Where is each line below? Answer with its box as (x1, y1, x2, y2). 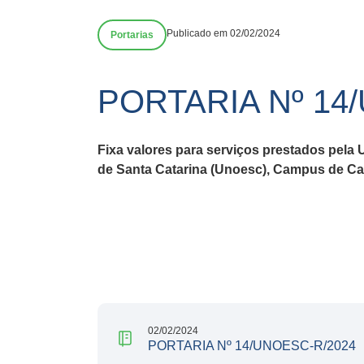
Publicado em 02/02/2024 (167, 28, 280, 39)
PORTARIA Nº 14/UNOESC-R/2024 (148, 338, 356, 353)
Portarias (110, 29, 154, 41)
